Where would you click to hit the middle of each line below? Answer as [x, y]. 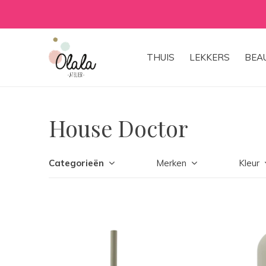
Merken [171, 163]
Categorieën [76, 163]
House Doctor [118, 128]
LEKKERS [210, 57]
